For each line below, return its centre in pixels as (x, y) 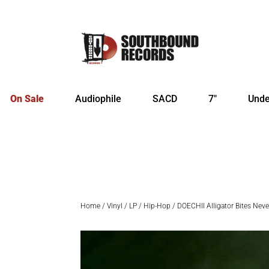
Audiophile (98, 99)
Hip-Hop (157, 206)
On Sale (27, 99)
